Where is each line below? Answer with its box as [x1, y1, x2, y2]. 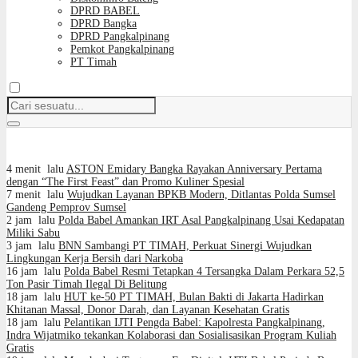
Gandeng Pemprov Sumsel [6, 201, 126, 213]
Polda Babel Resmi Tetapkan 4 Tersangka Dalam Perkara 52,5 [64, 265, 344, 277]
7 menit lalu [6, 189, 64, 201]
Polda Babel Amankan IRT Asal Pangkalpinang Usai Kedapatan [58, 214, 344, 226]
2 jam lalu [6, 214, 55, 226]
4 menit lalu [6, 163, 64, 175]
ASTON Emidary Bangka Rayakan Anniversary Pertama [66, 163, 322, 175]
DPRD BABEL [70, 5, 140, 17]
